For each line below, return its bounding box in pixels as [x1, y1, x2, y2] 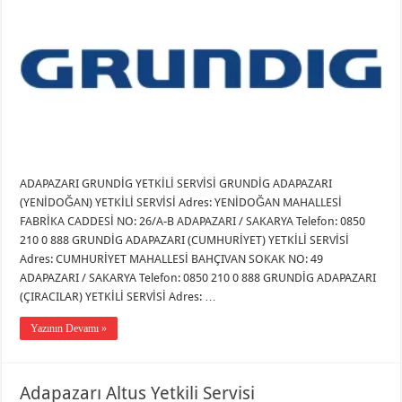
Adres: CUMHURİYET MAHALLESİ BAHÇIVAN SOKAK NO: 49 [20, 252, 324, 267]
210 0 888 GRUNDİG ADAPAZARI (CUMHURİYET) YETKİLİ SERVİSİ [20, 233, 350, 248]
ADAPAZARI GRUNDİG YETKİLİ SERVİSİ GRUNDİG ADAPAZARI [20, 177, 333, 191]
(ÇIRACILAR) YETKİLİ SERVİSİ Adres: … [20, 290, 217, 304]
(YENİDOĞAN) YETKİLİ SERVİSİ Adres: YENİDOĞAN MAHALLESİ [20, 196, 343, 210]
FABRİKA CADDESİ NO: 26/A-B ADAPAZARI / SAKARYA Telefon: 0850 [20, 214, 366, 229]
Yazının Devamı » [31, 322, 108, 336]
